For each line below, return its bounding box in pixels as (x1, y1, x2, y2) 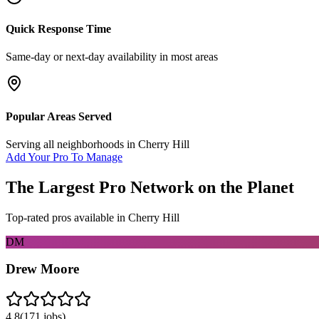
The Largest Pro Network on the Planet (6, 177, 294, 197)
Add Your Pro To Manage (6, 150, 122, 163)
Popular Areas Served (6, 110, 112, 122)
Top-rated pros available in (6, 211, 128, 224)
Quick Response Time (6, 23, 111, 36)
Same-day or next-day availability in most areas (6, 51, 218, 63)
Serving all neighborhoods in (6, 137, 138, 150)
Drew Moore (6, 261, 79, 277)
